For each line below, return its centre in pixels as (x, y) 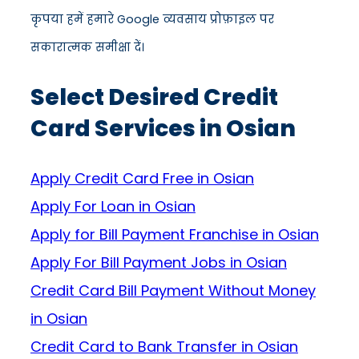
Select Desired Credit (154, 97)
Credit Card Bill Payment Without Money (173, 291)
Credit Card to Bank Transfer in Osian (164, 347)
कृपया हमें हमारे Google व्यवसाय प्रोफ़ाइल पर (152, 20)
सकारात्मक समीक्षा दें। (87, 48)
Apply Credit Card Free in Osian (142, 179)
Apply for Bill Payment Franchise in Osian (175, 235)
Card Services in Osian (163, 129)
